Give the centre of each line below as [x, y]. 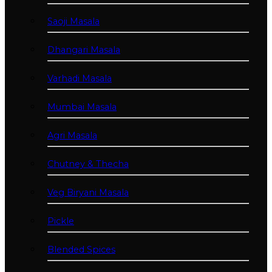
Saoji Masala [73, 21]
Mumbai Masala [82, 107]
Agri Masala [72, 135]
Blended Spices [81, 250]
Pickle [61, 221]
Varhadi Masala [80, 78]
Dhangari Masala [84, 50]
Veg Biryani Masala [88, 192]
